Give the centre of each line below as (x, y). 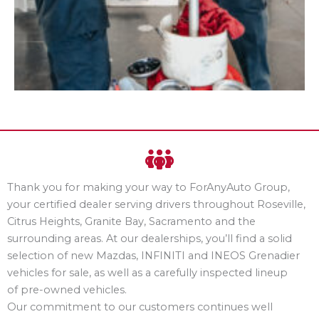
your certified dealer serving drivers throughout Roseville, (156, 204)
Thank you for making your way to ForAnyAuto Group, (148, 187)
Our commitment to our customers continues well (140, 307)
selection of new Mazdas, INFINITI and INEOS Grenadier (153, 255)
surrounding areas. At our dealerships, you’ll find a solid (150, 238)
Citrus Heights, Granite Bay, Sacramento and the (131, 221)
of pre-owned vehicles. (67, 289)
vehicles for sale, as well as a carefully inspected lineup (147, 272)
